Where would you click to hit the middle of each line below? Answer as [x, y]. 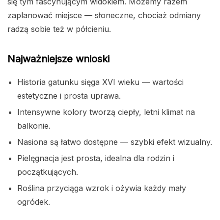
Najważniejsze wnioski [58, 59]
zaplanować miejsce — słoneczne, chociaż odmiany [104, 15]
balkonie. [34, 126]
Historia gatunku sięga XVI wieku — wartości [100, 82]
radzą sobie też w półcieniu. [59, 29]
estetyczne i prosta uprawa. [69, 96]
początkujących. [48, 172]
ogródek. [34, 202]
